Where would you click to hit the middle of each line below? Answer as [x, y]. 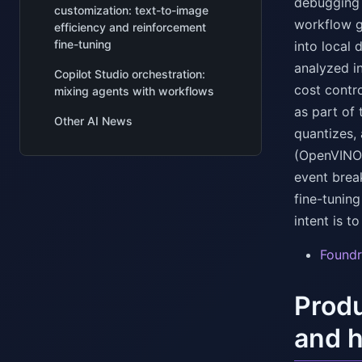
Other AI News [93, 121]
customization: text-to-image [131, 10]
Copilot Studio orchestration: [130, 74]
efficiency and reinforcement [130, 27]
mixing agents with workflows [134, 91]
